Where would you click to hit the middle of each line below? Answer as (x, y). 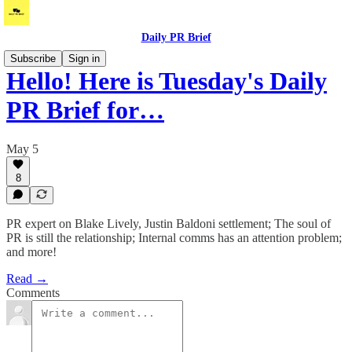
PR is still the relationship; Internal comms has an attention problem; (174, 238)
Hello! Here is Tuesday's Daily (167, 81)
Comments (33, 293)
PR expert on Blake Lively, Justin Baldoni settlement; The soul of (169, 224)
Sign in (84, 59)
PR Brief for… (85, 110)
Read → (27, 279)
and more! (31, 252)
